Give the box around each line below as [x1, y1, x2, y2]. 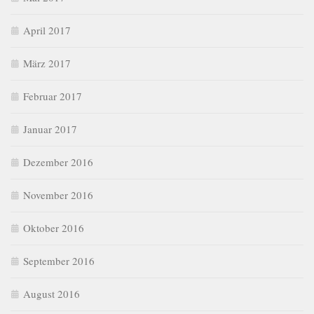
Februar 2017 [23, 89, 82, 104]
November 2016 [23, 188, 93, 203]
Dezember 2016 [23, 155, 93, 170]
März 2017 [23, 56, 71, 71]
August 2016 [23, 287, 80, 301]
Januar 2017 [23, 122, 77, 137]
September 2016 [23, 254, 95, 268]
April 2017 [23, 23, 71, 38]
